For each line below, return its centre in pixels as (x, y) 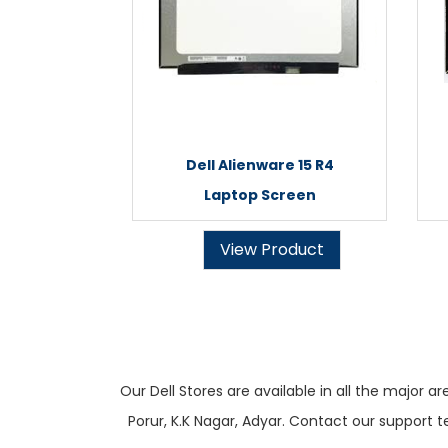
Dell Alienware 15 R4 (259, 165)
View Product (272, 249)
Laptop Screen (259, 195)
